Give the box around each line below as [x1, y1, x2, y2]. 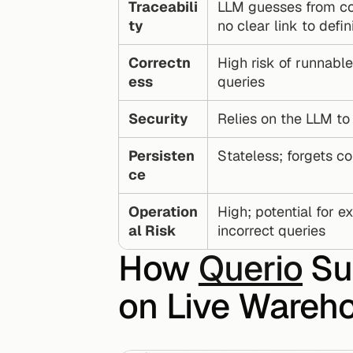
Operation [128, 202, 198, 221]
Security [128, 109, 188, 128]
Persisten [128, 146, 195, 165]
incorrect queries [217, 221, 325, 240]
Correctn [128, 53, 191, 72]
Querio [198, 245, 303, 291]
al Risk [128, 221, 176, 240]
